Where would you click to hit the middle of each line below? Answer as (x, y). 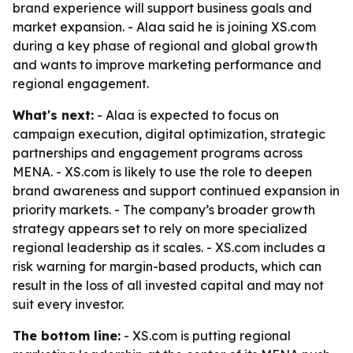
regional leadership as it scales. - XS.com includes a (169, 247)
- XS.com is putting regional (206, 336)
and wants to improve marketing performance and (167, 65)
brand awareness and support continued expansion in (176, 191)
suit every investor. (68, 304)
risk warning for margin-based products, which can (167, 266)
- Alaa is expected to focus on (186, 115)
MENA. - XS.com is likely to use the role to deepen (162, 172)
